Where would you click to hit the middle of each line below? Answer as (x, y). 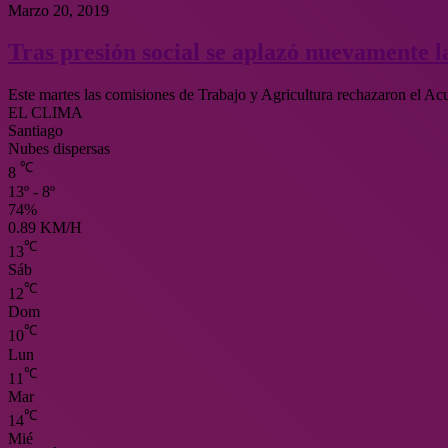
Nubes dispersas (59, 149)
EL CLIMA (45, 113)
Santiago (35, 131)
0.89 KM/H (45, 227)
